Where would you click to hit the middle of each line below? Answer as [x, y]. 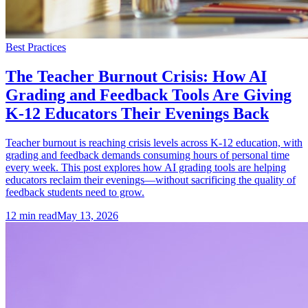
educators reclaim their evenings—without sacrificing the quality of [151, 180]
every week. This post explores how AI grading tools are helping [146, 168]
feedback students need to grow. [75, 192]
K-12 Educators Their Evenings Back [137, 114]
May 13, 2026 [88, 216]
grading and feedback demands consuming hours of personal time [147, 155]
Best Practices [36, 47]
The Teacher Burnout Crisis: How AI [136, 77]
